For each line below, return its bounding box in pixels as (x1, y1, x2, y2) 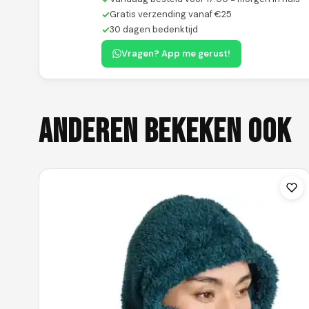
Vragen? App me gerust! (121, 47, 230, 59)
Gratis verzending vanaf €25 (110, 8, 232, 20)
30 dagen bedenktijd (110, 23, 198, 35)
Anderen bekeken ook (39, 112, 291, 152)
